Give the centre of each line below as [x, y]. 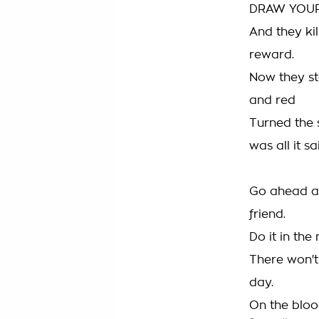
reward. [272, 55]
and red [272, 100]
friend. [267, 214]
